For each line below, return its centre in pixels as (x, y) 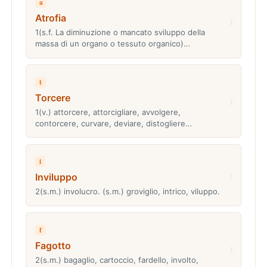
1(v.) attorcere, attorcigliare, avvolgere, (108, 112)
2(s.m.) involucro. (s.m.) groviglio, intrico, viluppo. (127, 192)
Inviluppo (56, 177)
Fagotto (53, 245)
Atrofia (50, 18)
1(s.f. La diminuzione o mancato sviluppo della (120, 32)
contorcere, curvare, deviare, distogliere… (113, 123)
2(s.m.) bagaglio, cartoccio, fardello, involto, (117, 260)
